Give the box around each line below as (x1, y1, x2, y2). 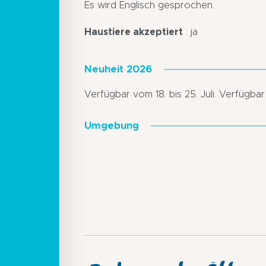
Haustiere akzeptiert (84, 27, 183, 37)
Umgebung (84, 121, 139, 131)
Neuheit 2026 (84, 65, 152, 75)
